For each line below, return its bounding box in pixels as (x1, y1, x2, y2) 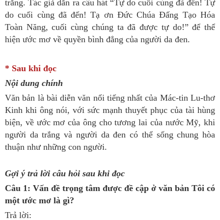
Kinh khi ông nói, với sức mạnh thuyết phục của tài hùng (5, 105, 215, 115)
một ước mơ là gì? (5, 195, 74, 205)
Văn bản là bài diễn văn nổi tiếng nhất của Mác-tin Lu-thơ (5, 93, 215, 103)
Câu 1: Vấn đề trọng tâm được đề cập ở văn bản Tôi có (5, 183, 215, 193)
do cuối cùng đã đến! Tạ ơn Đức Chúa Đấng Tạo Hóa (5, 10, 215, 20)
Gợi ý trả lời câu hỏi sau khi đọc (5, 168, 125, 178)
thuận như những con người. (5, 142, 107, 152)
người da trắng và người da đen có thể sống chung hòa (5, 130, 215, 139)
